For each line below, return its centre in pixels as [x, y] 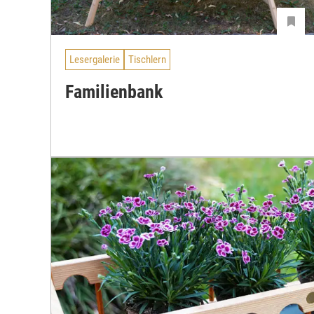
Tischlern [147, 59]
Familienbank [114, 92]
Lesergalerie [95, 59]
